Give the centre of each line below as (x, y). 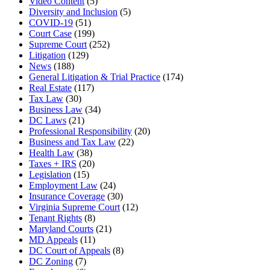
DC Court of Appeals (70, 250)
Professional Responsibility (80, 131)
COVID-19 (51, 22)
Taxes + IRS (53, 163)
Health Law (52, 152)
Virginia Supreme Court (74, 207)
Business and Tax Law (72, 142)
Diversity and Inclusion (73, 11)
